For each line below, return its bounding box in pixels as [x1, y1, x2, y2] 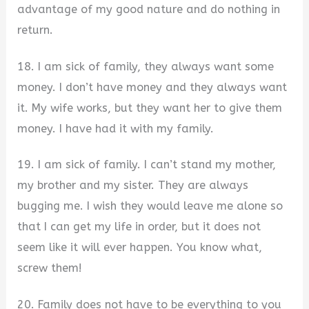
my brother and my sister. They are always [17, 179, 249, 192]
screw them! [17, 261, 83, 275]
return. [17, 23, 54, 37]
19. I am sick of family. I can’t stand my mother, [17, 158, 277, 172]
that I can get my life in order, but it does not [17, 220, 261, 234]
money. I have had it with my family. [17, 121, 215, 135]
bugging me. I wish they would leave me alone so [17, 199, 283, 213]
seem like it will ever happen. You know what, [17, 241, 263, 255]
